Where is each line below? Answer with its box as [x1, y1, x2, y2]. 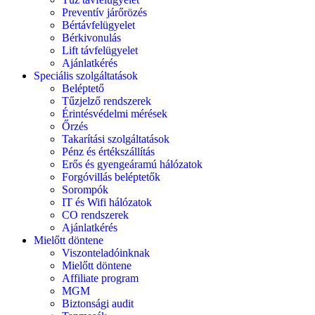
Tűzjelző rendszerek [62, 95, 151, 107]
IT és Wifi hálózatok [62, 196, 152, 208]
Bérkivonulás [62, 32, 121, 44]
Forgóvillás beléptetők [62, 171, 160, 183]
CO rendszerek [62, 209, 129, 221]
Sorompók [62, 184, 108, 195]
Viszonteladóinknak [62, 247, 150, 259]
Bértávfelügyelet [62, 19, 135, 31]
